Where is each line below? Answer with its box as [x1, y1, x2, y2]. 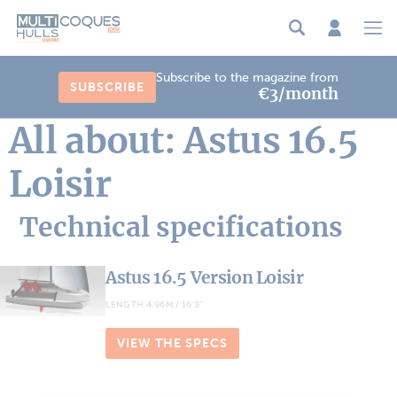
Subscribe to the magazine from [156, 69, 339, 84]
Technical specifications [19, 209, 344, 244]
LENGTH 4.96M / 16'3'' [105, 299, 204, 309]
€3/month [258, 82, 339, 104]
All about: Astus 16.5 [9, 117, 359, 163]
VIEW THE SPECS [117, 336, 229, 351]
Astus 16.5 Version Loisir [105, 266, 303, 288]
